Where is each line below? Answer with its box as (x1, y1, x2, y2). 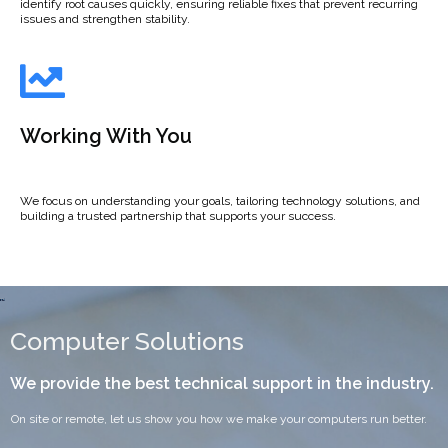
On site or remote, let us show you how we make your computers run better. (11, 412, 427, 427)
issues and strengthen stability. (20, 12, 190, 27)
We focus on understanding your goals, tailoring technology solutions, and (20, 194, 420, 209)
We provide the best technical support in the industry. (10, 374, 434, 394)
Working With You (20, 124, 192, 149)
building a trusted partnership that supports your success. (20, 209, 336, 224)
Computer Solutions (10, 326, 244, 357)
